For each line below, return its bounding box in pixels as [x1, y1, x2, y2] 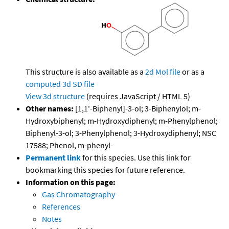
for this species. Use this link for [82, 152, 191, 163]
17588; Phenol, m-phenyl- [26, 140, 113, 151]
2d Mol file [145, 66, 180, 77]
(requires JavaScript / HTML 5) [85, 91, 190, 102]
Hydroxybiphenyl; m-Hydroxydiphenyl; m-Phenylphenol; [26, 116, 218, 126]
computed [26, 79, 61, 89]
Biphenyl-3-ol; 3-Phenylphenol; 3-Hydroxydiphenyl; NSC [26, 128, 216, 139]
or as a [180, 66, 204, 77]
